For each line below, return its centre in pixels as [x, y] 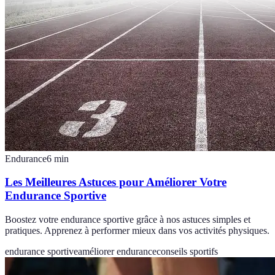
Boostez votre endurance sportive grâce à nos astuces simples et [128, 220]
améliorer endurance [117, 252]
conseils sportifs [187, 252]
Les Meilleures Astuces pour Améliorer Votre [116, 182]
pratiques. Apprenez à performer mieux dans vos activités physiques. [137, 231]
